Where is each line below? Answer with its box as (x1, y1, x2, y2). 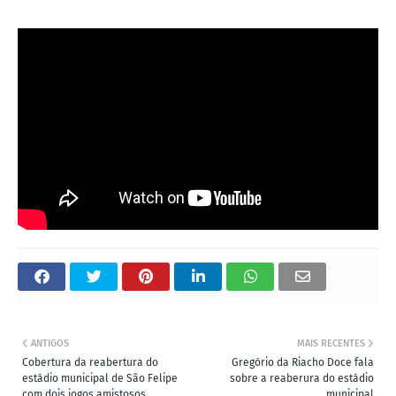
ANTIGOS (31, 338, 69, 350)
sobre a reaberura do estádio (230, 372, 374, 385)
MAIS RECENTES (297, 338, 365, 350)
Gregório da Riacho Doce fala (232, 356, 374, 369)
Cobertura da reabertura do (22, 356, 158, 369)
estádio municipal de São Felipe (22, 372, 178, 385)
